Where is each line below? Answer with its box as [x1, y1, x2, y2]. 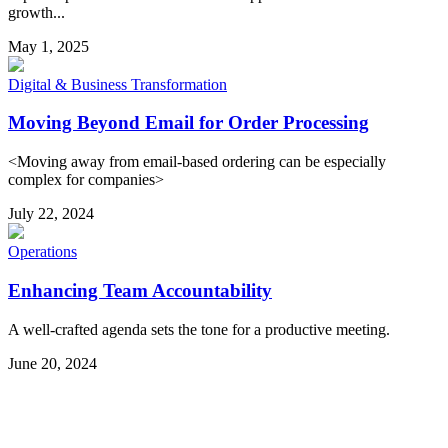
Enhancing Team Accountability [8, 279, 272, 301]
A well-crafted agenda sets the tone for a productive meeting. [8, 320, 390, 338]
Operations [8, 243, 77, 261]
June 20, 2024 [8, 354, 97, 372]
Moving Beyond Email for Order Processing [8, 112, 369, 134]
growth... [8, 3, 65, 21]
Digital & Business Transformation [8, 75, 227, 93]
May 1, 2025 [8, 37, 89, 55]
